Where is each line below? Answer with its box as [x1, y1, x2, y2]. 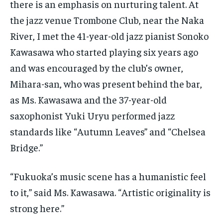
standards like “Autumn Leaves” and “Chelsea [10, 125, 206, 138]
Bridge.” [10, 141, 43, 154]
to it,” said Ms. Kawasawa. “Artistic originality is [10, 186, 211, 199]
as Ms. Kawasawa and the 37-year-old [10, 93, 167, 106]
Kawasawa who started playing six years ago [10, 45, 198, 58]
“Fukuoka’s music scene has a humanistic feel [10, 170, 206, 183]
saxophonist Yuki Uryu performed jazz [10, 109, 175, 122]
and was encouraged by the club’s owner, [10, 61, 183, 74]
